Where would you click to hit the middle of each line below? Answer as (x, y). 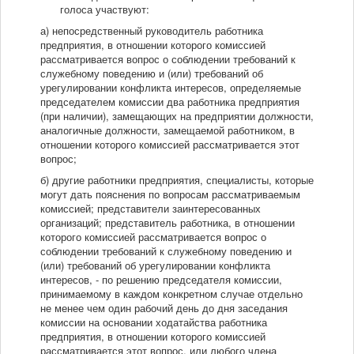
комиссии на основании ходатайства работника (154, 322)
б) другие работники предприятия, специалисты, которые (177, 180)
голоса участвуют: (105, 9)
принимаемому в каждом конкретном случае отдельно (171, 294)
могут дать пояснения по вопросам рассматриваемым (170, 194)
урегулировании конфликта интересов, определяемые (171, 88)
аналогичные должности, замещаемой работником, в (168, 130)
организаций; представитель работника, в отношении (168, 223)
